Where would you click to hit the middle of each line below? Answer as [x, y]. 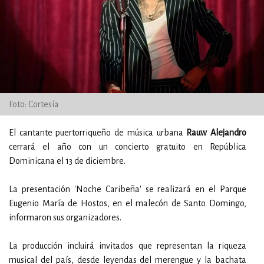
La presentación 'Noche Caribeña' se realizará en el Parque [128, 189]
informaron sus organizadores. [65, 217]
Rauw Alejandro [215, 133]
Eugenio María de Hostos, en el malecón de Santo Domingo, [128, 203]
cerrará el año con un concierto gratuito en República [128, 147]
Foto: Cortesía [34, 104]
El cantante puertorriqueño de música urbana [96, 133]
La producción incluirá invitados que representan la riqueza [128, 246]
